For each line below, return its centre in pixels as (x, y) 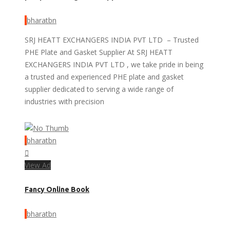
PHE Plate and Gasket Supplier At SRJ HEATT (99, 52)
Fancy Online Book (57, 190)
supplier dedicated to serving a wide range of (99, 89)
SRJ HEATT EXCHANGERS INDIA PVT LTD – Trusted (112, 40)
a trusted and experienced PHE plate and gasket (104, 76)
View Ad (38, 165)
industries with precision (64, 101)
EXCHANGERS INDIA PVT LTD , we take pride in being (114, 64)
